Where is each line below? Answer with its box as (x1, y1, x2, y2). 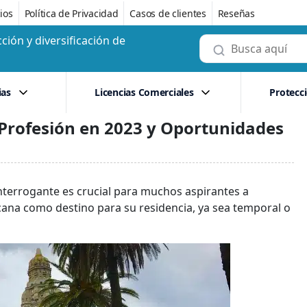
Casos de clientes (130, 6, 206, 20)
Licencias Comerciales (95, 86, 194, 99)
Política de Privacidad (24, 6, 119, 20)
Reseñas (217, 6, 255, 20)
